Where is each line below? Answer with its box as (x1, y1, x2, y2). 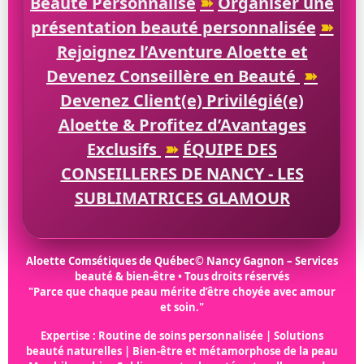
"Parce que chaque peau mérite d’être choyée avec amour (28, 284, 336, 299)
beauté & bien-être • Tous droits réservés (75, 268, 289, 284)
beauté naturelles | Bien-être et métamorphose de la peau (26, 343, 338, 358)
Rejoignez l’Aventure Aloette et (56, 40, 308, 63)
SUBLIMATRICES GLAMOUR (74, 186, 290, 209)
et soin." (160, 299, 204, 314)
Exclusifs (87, 137, 157, 160)
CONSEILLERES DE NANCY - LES (60, 162, 304, 184)
